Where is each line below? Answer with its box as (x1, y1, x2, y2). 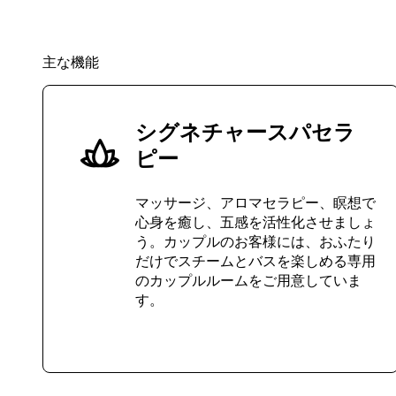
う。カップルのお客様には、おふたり (135, 230, 376, 251)
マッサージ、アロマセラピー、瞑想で (135, 191, 376, 212)
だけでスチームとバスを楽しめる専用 (135, 249, 376, 270)
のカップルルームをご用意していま (135, 269, 362, 290)
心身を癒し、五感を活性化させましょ (135, 210, 376, 232)
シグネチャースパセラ (135, 115, 355, 146)
